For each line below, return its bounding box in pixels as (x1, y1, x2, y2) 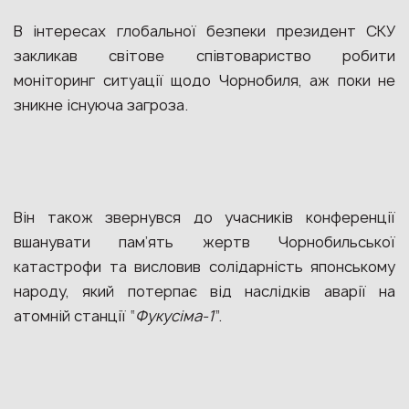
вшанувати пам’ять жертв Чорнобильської (14, 232, 395, 252)
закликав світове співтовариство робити (14, 46, 395, 66)
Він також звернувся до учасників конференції (14, 207, 395, 227)
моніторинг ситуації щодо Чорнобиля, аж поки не (14, 70, 395, 90)
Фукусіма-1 (135, 306, 215, 326)
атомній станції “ (14, 306, 135, 326)
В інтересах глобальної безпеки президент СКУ (14, 21, 395, 41)
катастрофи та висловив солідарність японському (14, 257, 395, 277)
